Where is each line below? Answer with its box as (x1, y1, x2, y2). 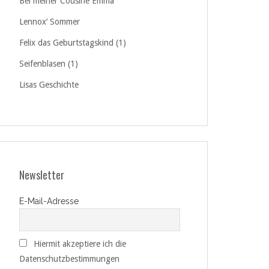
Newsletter (19, 167, 64, 183)
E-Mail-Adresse (19, 196, 79, 206)
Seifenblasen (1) (19, 59, 78, 68)
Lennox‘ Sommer (19, 17, 80, 26)
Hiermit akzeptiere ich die (34, 239, 126, 249)
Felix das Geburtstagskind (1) (19, 38, 126, 47)
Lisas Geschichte (19, 80, 79, 89)
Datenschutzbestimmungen (19, 254, 119, 264)
